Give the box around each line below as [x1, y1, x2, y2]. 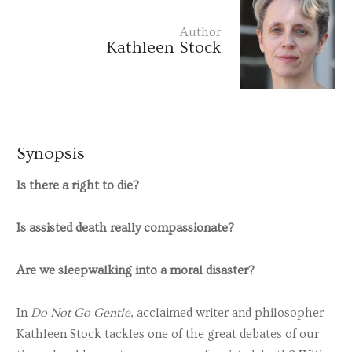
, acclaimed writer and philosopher [130, 306, 324, 321]
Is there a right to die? [16, 178, 139, 192]
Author [180, 25, 222, 40]
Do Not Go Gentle [31, 306, 130, 321]
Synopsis [16, 143, 85, 163]
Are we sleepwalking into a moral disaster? [16, 262, 255, 277]
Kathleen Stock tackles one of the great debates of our [16, 327, 319, 342]
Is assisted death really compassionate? [16, 220, 234, 235]
